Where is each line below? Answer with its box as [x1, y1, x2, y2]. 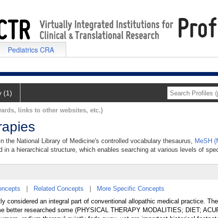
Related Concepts [34, 185, 84, 192]
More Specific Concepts [97, 185, 164, 192]
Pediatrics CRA [8, 45, 54, 54]
